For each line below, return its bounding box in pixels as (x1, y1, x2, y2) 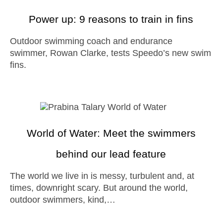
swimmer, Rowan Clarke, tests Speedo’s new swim (10, 48, 211, 58)
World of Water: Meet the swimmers (27, 127, 196, 139)
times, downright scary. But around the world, (10, 183, 188, 193)
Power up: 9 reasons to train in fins (29, 13, 193, 25)
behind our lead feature (55, 148, 166, 160)
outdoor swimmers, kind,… (10, 195, 115, 205)
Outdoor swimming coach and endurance (10, 36, 17, 46)
